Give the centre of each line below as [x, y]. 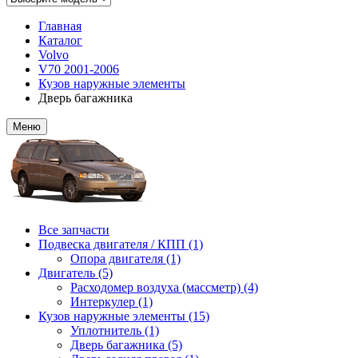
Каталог [60, 40]
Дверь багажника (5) [126, 345]
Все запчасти [74, 230]
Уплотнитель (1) [115, 330]
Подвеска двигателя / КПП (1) [121, 244]
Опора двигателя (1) [125, 259]
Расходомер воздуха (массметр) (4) [164, 287]
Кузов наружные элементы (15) [124, 316]
